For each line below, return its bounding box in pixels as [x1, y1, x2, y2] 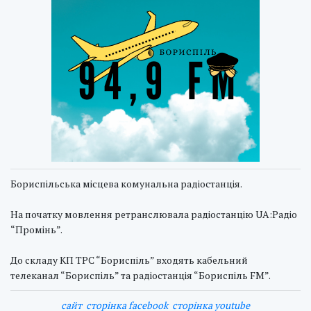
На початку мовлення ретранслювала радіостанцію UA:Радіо [10, 208, 297, 221]
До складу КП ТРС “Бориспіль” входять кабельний [10, 253, 248, 267]
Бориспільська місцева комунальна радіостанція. [10, 177, 242, 190]
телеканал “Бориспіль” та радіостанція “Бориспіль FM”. [10, 269, 271, 282]
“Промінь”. [10, 223, 62, 236]
